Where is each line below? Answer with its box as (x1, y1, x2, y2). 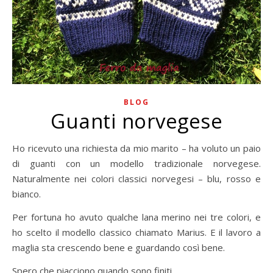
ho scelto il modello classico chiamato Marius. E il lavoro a (12, 226, 261, 238)
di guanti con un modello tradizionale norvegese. (12, 157, 261, 169)
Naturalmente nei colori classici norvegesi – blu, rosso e (12, 172, 261, 185)
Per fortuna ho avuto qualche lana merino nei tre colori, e (12, 211, 261, 223)
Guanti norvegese (51, 107, 222, 135)
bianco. (12, 188, 41, 200)
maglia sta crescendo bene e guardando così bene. (12, 241, 225, 253)
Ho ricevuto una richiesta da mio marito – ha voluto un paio (12, 142, 19, 154)
